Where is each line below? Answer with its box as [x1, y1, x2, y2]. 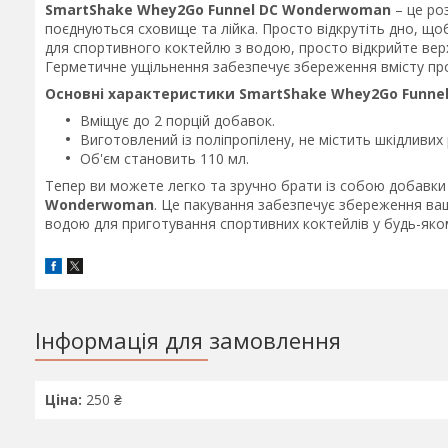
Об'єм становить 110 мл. [80, 149, 249, 168]
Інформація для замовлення [35, 325, 341, 356]
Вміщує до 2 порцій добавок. [80, 111, 275, 130]
